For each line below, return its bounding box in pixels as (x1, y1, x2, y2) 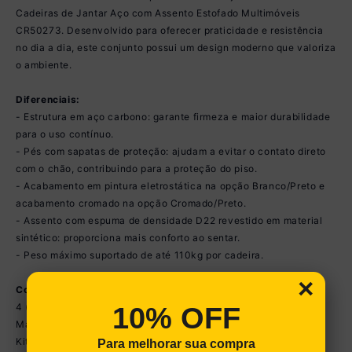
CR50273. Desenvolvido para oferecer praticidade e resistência (16, 24, 324, 36)
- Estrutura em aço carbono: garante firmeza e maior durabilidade (16, 110, 331, 123)
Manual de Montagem (16, 317, 120, 330)
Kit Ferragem (16, 335, 78, 347)
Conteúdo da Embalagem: (16, 283, 145, 295)
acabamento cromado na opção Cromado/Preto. (16, 196, 247, 209)
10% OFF (112, 301, 240, 335)
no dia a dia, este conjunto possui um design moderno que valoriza (16, 41, 337, 53)
